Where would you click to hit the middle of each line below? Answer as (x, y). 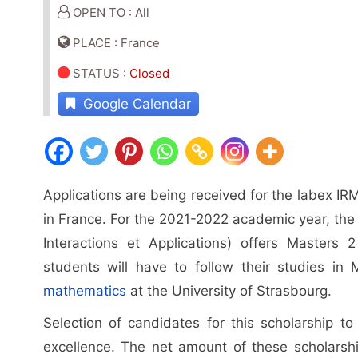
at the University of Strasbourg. (229, 290)
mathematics (84, 290)
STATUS (96, 73)
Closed (149, 73)
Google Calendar (133, 103)
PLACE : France (114, 42)
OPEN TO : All (109, 12)
